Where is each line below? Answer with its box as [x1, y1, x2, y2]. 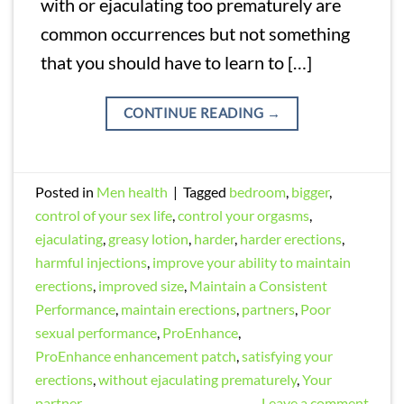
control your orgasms [178, 207, 310, 225]
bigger [291, 183, 330, 201]
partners [242, 300, 296, 318]
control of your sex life [35, 207, 173, 225]
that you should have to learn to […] [41, 50, 313, 73]
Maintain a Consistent [189, 277, 328, 295]
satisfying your [242, 347, 334, 365]
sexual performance [35, 324, 158, 342]
